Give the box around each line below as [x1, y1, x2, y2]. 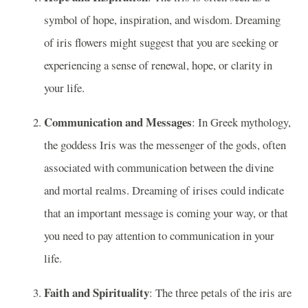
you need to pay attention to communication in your [44, 228, 274, 244]
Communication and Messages [44, 113, 192, 131]
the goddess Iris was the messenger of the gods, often [44, 137, 286, 153]
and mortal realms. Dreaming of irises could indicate [44, 182, 284, 199]
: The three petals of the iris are [149, 284, 291, 300]
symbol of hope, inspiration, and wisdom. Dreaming [44, 12, 280, 28]
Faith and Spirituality [44, 283, 149, 301]
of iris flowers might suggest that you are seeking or [44, 34, 278, 51]
